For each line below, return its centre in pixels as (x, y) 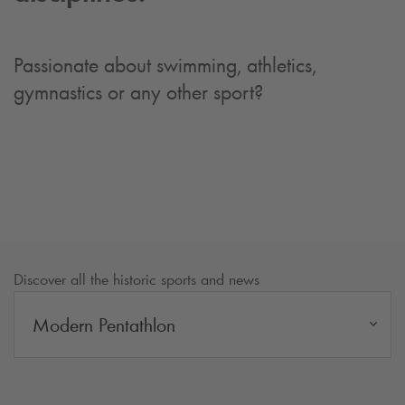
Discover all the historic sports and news (137, 279)
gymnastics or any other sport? (138, 92)
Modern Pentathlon (104, 325)
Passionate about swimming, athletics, (165, 65)
